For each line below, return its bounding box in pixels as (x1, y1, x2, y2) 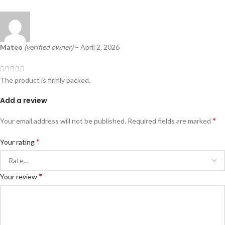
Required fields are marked (128, 116, 212, 125)
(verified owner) (24, 43, 73, 52)
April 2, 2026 (80, 43, 120, 52)
